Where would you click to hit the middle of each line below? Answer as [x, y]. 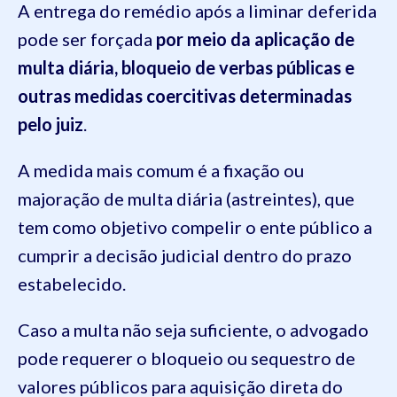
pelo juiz [51, 125]
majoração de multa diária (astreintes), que [186, 199]
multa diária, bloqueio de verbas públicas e [186, 68]
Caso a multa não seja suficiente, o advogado [193, 330]
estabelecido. [72, 284]
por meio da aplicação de [255, 39]
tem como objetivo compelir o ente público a [195, 227]
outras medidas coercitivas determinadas [185, 96]
